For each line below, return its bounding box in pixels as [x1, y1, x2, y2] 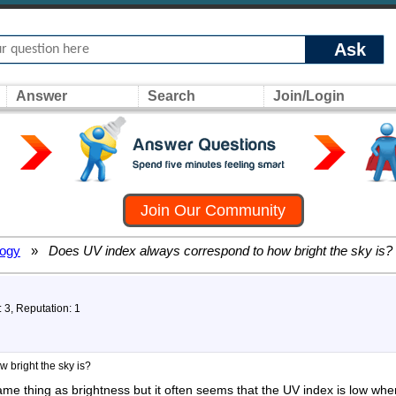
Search [148, 88, 195, 103]
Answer [16, 88, 67, 103]
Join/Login [273, 88, 345, 103]
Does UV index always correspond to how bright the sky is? [45, 243, 392, 258]
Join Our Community [141, 202, 286, 219]
